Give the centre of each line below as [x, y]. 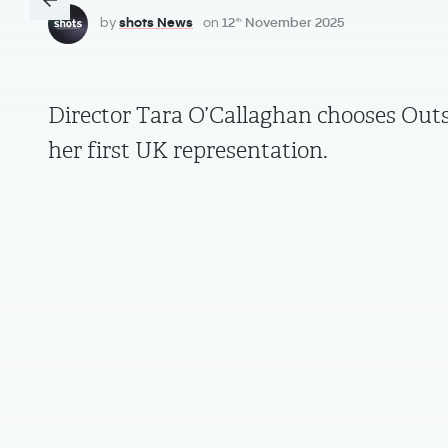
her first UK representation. [188, 150]
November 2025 [293, 22]
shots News [156, 22]
